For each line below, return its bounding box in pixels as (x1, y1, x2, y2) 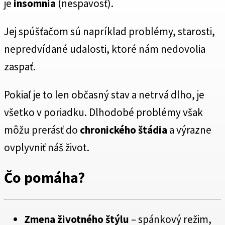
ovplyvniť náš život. (4, 141, 89, 155)
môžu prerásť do (4, 123, 80, 137)
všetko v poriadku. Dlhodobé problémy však (4, 105, 203, 120)
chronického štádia (80, 123, 167, 137)
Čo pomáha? (4, 168, 85, 187)
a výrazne (167, 123, 211, 137)
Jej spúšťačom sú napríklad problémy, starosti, (4, 25, 215, 39)
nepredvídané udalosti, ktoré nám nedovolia (4, 42, 205, 56)
